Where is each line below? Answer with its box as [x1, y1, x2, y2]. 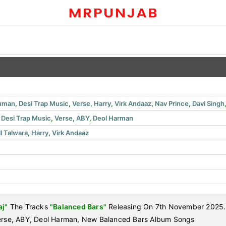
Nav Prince [155, 99, 189, 107]
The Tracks [8, 202, 50, 211]
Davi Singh [192, 99, 224, 107]
